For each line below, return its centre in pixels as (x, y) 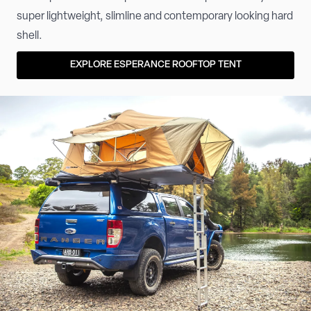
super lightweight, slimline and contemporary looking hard (155, 16)
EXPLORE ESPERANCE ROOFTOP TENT (155, 65)
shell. (30, 36)
